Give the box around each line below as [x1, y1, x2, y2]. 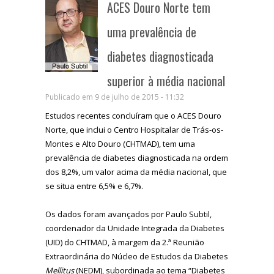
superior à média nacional [107, 71, 225, 90]
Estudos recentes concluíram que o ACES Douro [45, 109, 221, 121]
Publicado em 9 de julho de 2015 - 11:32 [45, 91, 184, 102]
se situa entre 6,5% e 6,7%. [45, 180, 143, 191]
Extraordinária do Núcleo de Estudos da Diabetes [45, 250, 228, 262]
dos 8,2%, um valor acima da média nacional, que [45, 166, 227, 177]
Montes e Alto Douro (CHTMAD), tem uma [45, 138, 195, 149]
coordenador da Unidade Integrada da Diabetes [45, 222, 224, 234]
